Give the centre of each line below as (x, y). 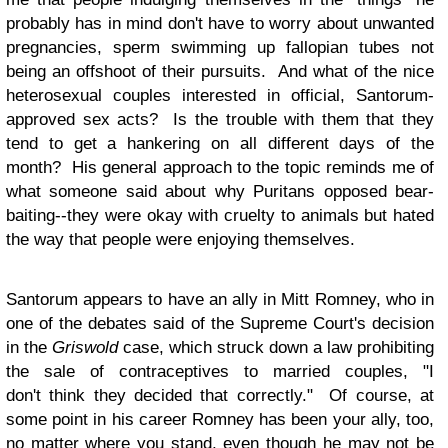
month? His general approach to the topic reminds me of (220, 167)
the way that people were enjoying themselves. (183, 239)
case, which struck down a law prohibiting (276, 347)
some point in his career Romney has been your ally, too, (220, 419)
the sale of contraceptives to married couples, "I (220, 371)
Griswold (85, 347)
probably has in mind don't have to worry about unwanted (220, 23)
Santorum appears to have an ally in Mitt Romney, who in (220, 299)
